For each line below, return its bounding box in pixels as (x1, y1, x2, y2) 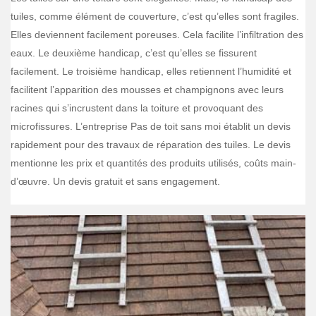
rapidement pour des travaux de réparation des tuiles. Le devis (11, 139, 291, 150)
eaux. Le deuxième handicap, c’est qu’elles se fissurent (11, 47, 257, 59)
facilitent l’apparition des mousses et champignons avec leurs (11, 84, 284, 95)
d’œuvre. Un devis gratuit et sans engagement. (11, 176, 220, 187)
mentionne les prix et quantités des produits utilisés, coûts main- (11, 157, 296, 169)
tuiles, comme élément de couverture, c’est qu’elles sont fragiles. (11, 11, 299, 22)
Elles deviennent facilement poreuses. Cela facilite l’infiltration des (11, 29, 303, 40)
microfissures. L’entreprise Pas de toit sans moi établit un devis (11, 121, 291, 132)
